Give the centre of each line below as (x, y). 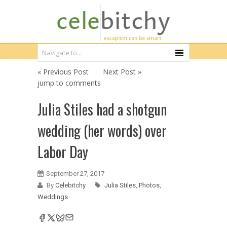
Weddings (53, 197)
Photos (149, 185)
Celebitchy (71, 185)
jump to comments (69, 83)
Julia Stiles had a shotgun (102, 109)
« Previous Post (63, 72)
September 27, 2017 (75, 174)
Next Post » (122, 72)
